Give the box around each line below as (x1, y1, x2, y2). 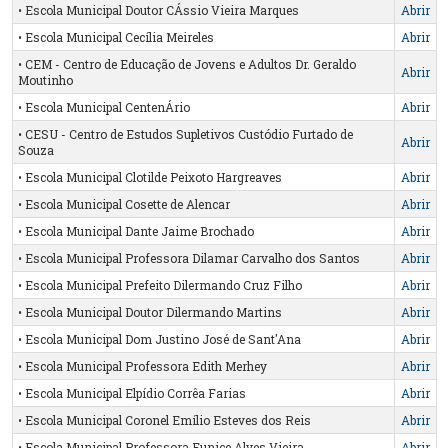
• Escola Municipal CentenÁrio (17, 98, 190, 115)
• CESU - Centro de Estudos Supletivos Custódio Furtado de (17, 125, 353, 142)
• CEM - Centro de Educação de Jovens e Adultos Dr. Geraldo (17, 55, 356, 72)
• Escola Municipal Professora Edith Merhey (17, 357, 267, 374)
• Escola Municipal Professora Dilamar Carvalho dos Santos (17, 249, 360, 266)
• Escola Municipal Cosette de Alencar (17, 195, 230, 212)
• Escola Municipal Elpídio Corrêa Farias (17, 384, 246, 401)
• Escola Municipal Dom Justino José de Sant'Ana (17, 330, 301, 347)
